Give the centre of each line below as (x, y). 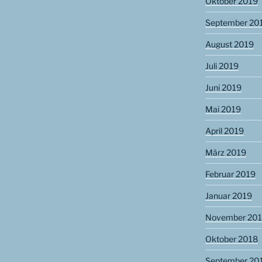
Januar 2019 (228, 196)
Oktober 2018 (231, 239)
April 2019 (224, 131)
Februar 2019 (230, 174)
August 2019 (229, 44)
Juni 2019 (223, 88)
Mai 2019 (223, 109)
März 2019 (225, 153)
